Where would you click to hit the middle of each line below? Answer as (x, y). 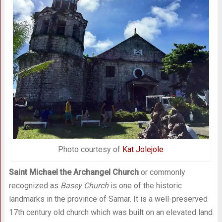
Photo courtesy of (90, 149)
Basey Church (84, 185)
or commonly (162, 172)
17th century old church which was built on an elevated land (111, 212)
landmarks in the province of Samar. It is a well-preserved (108, 199)
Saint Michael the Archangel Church (74, 172)
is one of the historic (145, 185)
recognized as (34, 185)
